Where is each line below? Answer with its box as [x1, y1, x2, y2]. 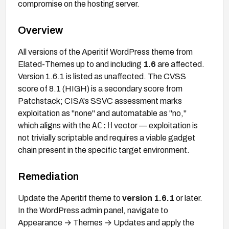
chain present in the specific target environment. [18, 145, 190, 154]
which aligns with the [18, 121, 92, 130]
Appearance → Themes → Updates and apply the [18, 218, 194, 227]
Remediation [18, 170, 79, 182]
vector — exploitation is [112, 121, 198, 130]
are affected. [156, 59, 204, 68]
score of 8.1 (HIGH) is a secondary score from [18, 84, 182, 93]
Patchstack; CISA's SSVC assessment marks [18, 96, 182, 105]
